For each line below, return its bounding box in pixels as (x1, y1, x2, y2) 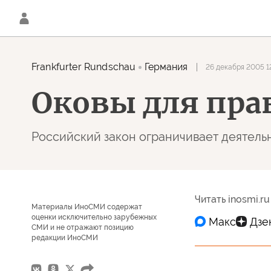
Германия (145, 61, 188, 73)
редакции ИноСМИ (31, 233, 98, 242)
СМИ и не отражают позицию (31, 223, 134, 232)
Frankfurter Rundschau (31, 61, 136, 73)
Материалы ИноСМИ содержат (31, 203, 142, 211)
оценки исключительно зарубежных (31, 213, 157, 221)
